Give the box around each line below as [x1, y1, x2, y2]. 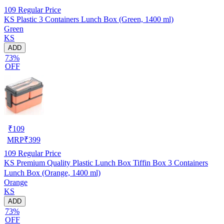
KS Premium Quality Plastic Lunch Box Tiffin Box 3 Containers [4, 158, 208, 167]
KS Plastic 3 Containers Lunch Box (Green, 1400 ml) [4, 14, 173, 23]
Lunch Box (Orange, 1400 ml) [4, 168, 100, 177]
